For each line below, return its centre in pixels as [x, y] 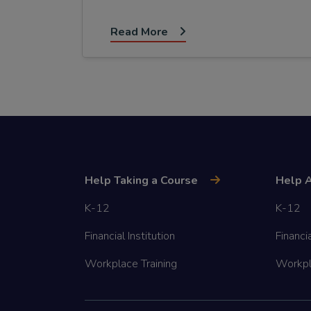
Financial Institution [130, 236]
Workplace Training [131, 263]
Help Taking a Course [141, 180]
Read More [139, 32]
